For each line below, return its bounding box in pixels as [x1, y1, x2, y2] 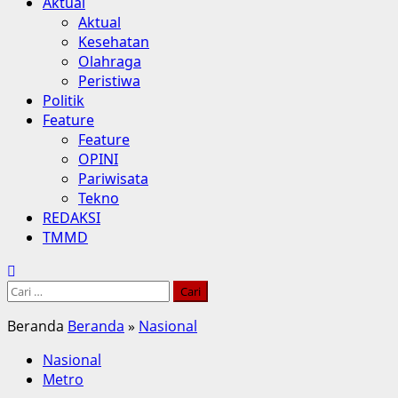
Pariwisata [78, 169, 148, 188]
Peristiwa [78, 71, 140, 91]
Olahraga [78, 52, 141, 71]
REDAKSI [43, 208, 100, 227]
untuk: [6, 299, 49, 319]
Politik [43, 91, 84, 110]
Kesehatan [78, 32, 149, 52]
